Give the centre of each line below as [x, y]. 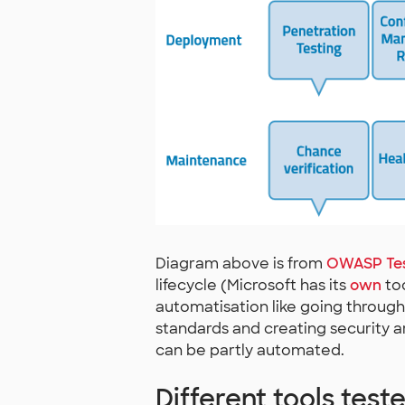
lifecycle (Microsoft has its [253, 286]
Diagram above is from [241, 264]
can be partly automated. [250, 351]
